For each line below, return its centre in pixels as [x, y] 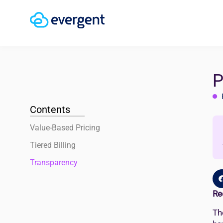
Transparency [54, 163]
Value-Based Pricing [65, 128]
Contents [50, 110]
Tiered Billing [53, 145]
